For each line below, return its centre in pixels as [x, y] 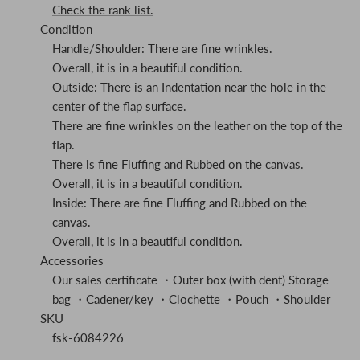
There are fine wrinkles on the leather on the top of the [197, 126]
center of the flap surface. [119, 106]
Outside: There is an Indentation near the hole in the [189, 87]
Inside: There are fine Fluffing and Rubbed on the [180, 203]
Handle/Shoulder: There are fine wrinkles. [162, 49]
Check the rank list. [103, 10]
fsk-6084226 [88, 338]
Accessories [72, 261]
